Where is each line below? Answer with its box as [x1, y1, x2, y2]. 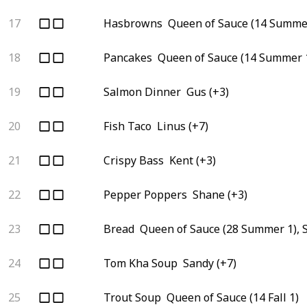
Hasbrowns [103, 15, 162, 31]
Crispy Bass [103, 152, 164, 168]
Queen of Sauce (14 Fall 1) [167, 289, 299, 305]
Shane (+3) [193, 186, 247, 202]
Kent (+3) [169, 152, 216, 168]
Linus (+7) [157, 118, 208, 134]
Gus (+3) [186, 84, 229, 99]
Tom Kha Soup [103, 255, 177, 271]
